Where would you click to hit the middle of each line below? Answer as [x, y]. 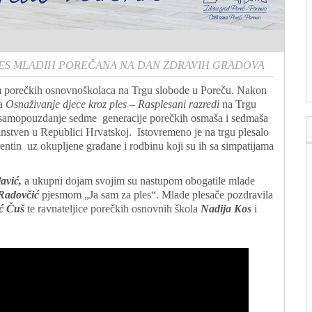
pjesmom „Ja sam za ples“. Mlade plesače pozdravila [157, 195]
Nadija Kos [226, 209]
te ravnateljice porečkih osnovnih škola [112, 209]
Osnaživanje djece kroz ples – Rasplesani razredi [114, 104]
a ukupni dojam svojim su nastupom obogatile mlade [140, 181]
